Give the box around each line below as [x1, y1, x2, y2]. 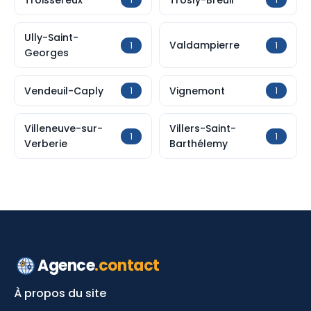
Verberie [24, 137, 67, 151]
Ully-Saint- [24, 31, 78, 44]
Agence [37, 255, 95, 276]
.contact [94, 255, 160, 276]
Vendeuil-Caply [24, 83, 103, 98]
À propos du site [14, 285, 106, 301]
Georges [24, 46, 69, 60]
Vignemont [169, 83, 225, 98]
